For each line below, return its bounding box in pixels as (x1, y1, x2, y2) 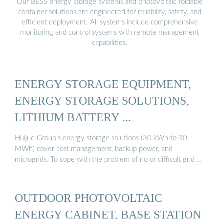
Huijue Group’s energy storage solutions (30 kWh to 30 (15, 134, 187, 142)
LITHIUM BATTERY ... (15, 110, 131, 124)
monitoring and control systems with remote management (20, 28, 199, 36)
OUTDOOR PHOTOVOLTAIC (15, 191, 162, 204)
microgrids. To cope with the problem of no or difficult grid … (15, 156, 202, 164)
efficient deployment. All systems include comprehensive (21, 18, 198, 26)
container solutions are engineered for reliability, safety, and (18, 8, 201, 16)
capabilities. (91, 39, 128, 46)
